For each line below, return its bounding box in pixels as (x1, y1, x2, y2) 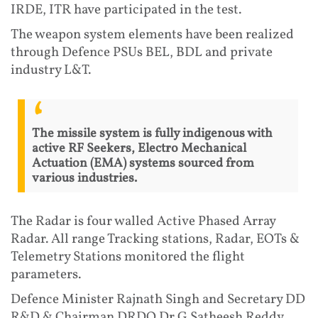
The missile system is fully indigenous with (32, 124, 273, 143)
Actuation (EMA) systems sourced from (32, 154, 254, 172)
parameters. (11, 265, 81, 284)
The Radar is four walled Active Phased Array (11, 212, 275, 231)
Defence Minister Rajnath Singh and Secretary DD (11, 290, 305, 309)
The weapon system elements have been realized (11, 25, 294, 44)
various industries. (32, 169, 137, 187)
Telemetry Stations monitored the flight (11, 247, 245, 266)
